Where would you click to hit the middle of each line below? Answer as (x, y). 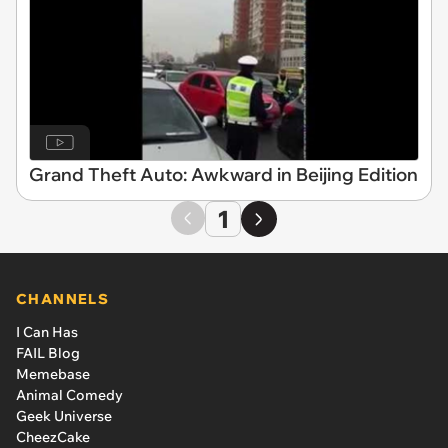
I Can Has (47, 332)
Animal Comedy (69, 395)
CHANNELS (63, 299)
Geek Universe (64, 416)
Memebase (53, 374)
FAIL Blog (48, 353)
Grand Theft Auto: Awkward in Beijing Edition (223, 175)
